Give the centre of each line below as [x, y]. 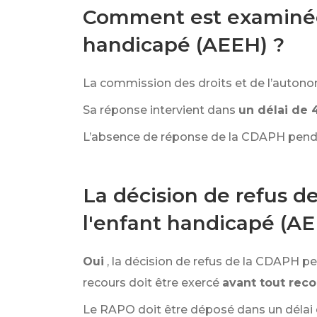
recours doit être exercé [151, 283]
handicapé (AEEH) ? [184, 45]
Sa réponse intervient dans [159, 110]
